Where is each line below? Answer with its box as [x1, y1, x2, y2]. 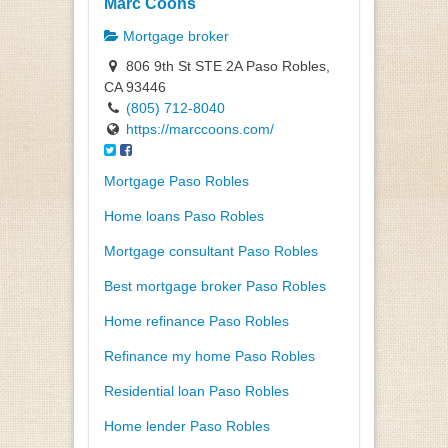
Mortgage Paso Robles [104, 173, 249, 190]
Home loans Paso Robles [104, 208, 264, 225]
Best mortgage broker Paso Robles [104, 278, 326, 295]
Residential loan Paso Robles [104, 383, 289, 400]
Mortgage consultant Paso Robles [104, 243, 318, 260]
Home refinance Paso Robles [104, 313, 289, 330]
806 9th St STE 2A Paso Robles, [122, 58, 330, 75]
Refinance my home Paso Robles [104, 348, 315, 365]
